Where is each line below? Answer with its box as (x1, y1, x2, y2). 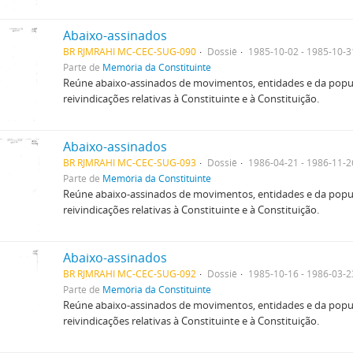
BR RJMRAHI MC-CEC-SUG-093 (62, 156, 196, 169)
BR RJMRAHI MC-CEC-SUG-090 (62, 45, 196, 58)
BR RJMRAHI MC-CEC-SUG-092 (62, 267, 196, 280)
